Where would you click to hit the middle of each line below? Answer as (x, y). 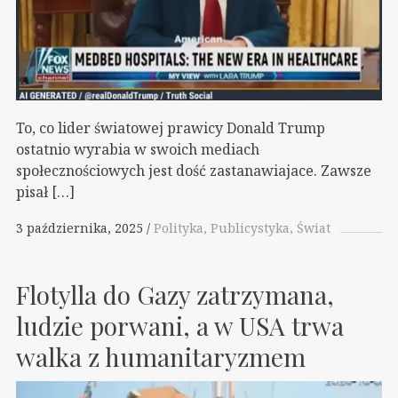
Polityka (179, 228)
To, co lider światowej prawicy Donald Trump (171, 127)
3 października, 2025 (80, 228)
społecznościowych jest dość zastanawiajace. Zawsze (194, 170)
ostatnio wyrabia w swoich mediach (138, 149)
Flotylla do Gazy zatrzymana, (175, 294)
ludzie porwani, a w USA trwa (180, 325)
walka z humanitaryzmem (161, 356)
